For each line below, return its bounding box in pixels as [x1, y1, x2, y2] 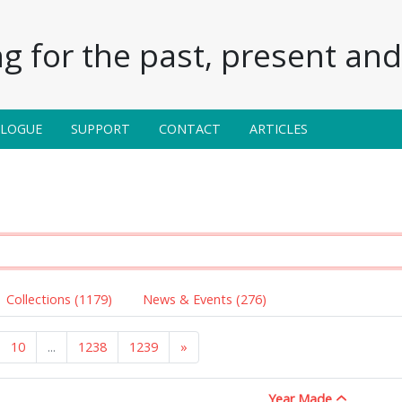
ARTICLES [249, 119, 308, 137]
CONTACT [159, 119, 221, 137]
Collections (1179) [6, 290, 112, 308]
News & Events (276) [143, 290, 267, 308]
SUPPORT [71, 119, 130, 137]
